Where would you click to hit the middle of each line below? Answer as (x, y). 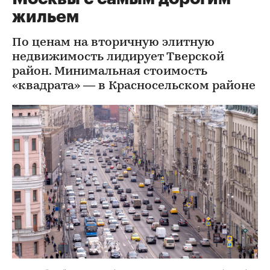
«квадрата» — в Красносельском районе (134, 86)
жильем (46, 17)
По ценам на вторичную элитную (113, 43)
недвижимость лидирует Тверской (118, 57)
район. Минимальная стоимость (110, 72)
